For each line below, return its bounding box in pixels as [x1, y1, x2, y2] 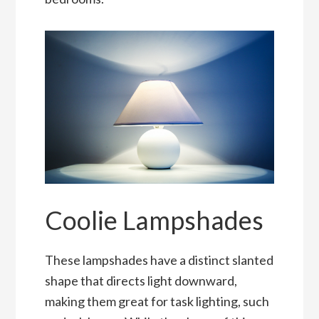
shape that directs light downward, [44, 273, 237, 289]
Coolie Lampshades [44, 204, 263, 236]
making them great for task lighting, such [44, 293, 269, 310]
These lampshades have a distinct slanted [44, 252, 273, 268]
